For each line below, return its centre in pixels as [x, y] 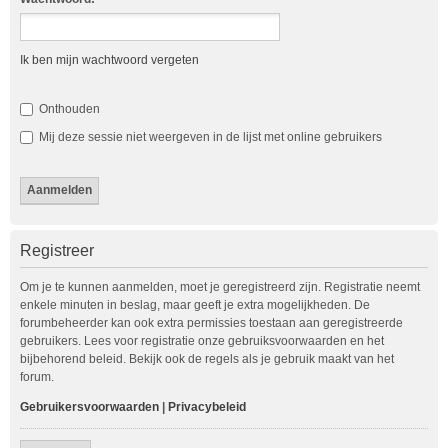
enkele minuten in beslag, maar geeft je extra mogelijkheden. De [195, 304]
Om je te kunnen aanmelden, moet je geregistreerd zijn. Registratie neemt [220, 286]
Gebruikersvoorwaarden [89, 406]
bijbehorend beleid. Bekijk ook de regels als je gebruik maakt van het [207, 358]
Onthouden [68, 108]
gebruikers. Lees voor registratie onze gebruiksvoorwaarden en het [202, 340]
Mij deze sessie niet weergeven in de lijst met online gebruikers [209, 136]
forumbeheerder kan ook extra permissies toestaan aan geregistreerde [211, 322]
